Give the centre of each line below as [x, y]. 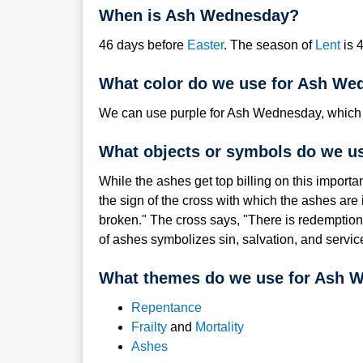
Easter [205, 45]
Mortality [220, 327]
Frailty [149, 327]
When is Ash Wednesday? [199, 15]
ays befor [150, 45]
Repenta [156, 307]
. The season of [269, 45]
